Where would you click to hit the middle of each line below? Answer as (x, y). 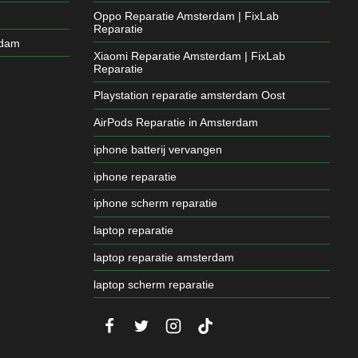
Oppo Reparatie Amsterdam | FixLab (186, 16)
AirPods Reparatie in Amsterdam (175, 123)
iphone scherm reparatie (155, 203)
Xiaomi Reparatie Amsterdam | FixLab (189, 56)
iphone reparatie (135, 176)
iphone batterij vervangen (157, 149)
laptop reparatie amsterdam (163, 258)
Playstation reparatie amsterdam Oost (189, 95)
